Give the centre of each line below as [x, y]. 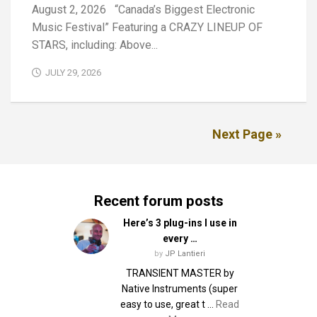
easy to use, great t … [168, 305]
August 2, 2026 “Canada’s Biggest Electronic [143, 10]
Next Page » [247, 134]
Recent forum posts [158, 201]
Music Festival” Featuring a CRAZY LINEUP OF [147, 28]
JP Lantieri [185, 254]
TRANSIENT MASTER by [180, 273]
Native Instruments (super [180, 289]
